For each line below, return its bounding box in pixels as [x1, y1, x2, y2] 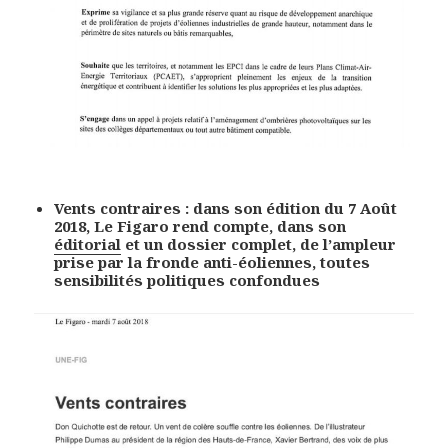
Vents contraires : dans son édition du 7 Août [54, 198, 398, 219]
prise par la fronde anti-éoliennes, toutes [54, 252, 371, 273]
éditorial [54, 234, 122, 255]
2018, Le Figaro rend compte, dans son [54, 216, 347, 237]
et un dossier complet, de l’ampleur [121, 234, 397, 255]
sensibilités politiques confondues [54, 270, 321, 291]
